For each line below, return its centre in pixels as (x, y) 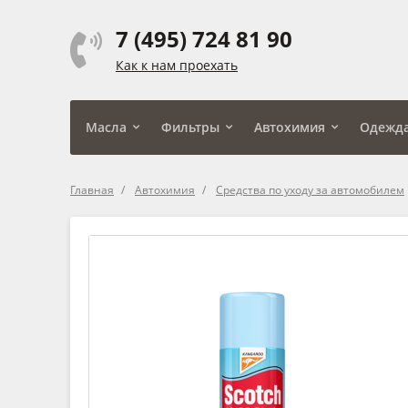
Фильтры (190, 127)
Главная (92, 189)
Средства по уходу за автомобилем (310, 189)
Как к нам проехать (177, 65)
